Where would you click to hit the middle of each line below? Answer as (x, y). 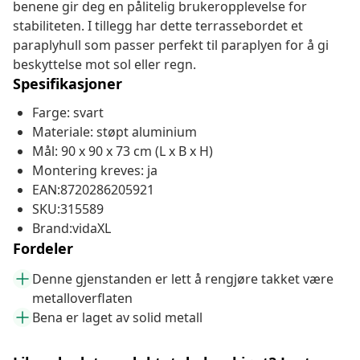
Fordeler (43, 249)
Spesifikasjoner (67, 84)
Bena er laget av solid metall (117, 318)
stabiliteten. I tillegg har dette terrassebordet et (158, 26)
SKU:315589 (68, 209)
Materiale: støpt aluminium (115, 132)
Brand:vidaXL (72, 229)
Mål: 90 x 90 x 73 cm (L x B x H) (123, 151)
